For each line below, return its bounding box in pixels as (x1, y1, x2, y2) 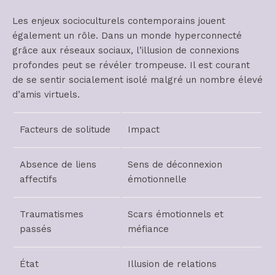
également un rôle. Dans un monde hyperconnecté (12, 29, 242, 41)
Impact (128, 123, 160, 135)
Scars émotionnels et (128, 208, 223, 220)
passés (20, 223, 52, 234)
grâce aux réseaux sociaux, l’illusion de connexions (12, 44, 239, 56)
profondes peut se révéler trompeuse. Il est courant (12, 59, 250, 71)
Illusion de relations (128, 258, 217, 269)
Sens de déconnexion (128, 158, 222, 170)
